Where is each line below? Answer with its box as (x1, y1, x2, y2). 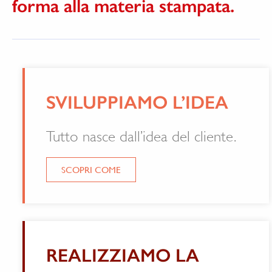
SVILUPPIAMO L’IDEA (36, 92, 218, 114)
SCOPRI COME (51, 165, 110, 175)
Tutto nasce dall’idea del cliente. (36, 128, 226, 146)
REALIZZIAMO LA (36, 244, 189, 267)
